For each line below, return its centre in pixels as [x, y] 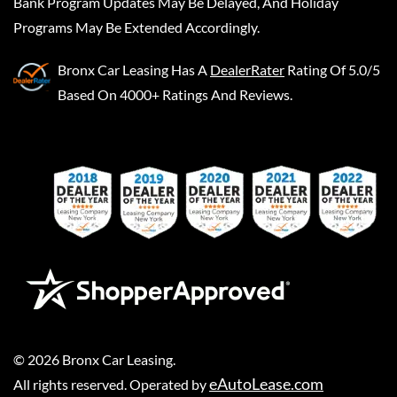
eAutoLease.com [266, 383]
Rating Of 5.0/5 [334, 69]
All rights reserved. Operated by [111, 384]
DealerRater [247, 69]
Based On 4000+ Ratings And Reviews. [175, 94]
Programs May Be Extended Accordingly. [136, 27]
